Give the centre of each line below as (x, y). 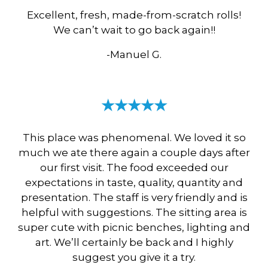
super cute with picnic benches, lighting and (134, 227)
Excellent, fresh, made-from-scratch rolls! (134, 15)
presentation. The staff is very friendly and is (134, 197)
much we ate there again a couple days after (134, 152)
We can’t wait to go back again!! (134, 30)
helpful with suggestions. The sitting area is (134, 212)
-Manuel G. (134, 54)
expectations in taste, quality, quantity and (134, 182)
